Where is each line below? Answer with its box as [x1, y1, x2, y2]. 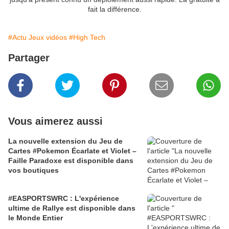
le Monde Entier [8, 214, 63, 222]
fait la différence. [87, 5, 142, 14]
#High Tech [69, 33, 105, 42]
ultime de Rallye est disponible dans [8, 204, 135, 213]
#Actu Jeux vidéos [8, 33, 67, 42]
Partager [8, 52, 50, 64]
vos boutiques [8, 166, 59, 175]
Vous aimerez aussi [8, 116, 103, 127]
